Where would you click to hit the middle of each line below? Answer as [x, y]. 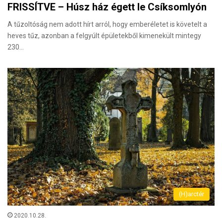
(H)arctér [192, 194]
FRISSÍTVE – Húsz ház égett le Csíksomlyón [107, 7]
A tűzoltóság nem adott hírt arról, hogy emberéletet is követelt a [107, 25]
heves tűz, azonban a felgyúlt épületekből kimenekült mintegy [104, 36]
